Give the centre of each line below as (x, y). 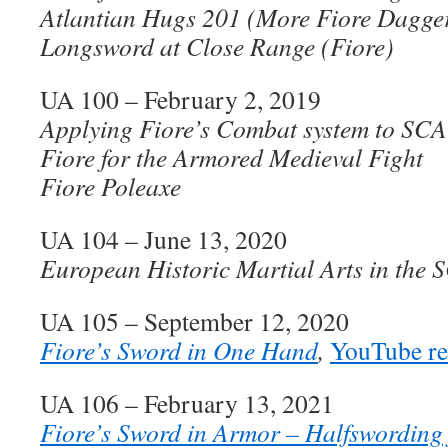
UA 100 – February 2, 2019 (180, 99)
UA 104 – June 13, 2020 (163, 239)
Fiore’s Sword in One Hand (179, 350)
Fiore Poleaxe (110, 186)
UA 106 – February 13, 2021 (187, 403)
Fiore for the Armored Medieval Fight (236, 157)
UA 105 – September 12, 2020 (194, 321)
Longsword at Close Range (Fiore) (217, 46)
